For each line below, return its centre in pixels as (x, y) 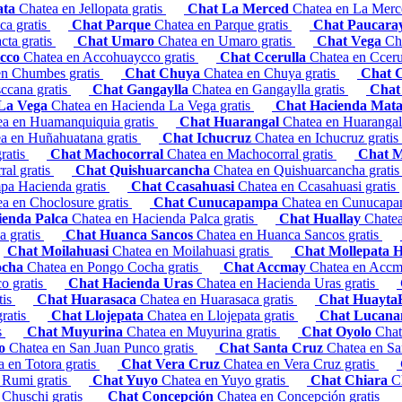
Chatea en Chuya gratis (271, 74)
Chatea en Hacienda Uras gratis (288, 284)
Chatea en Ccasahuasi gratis (319, 187)
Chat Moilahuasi (60, 251)
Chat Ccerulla (265, 57)
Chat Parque (113, 25)
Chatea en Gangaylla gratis (270, 90)
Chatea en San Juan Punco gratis (103, 348)
